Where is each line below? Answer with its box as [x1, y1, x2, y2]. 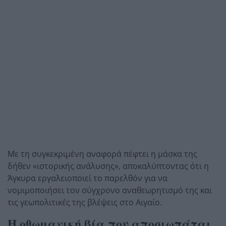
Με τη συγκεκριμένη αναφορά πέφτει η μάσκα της [8, 148, 197, 159]
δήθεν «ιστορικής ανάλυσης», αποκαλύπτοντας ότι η [8, 160, 209, 172]
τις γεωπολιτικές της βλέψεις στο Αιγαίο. [8, 196, 162, 208]
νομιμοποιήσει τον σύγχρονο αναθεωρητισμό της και [8, 184, 212, 196]
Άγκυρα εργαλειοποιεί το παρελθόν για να [8, 172, 167, 184]
